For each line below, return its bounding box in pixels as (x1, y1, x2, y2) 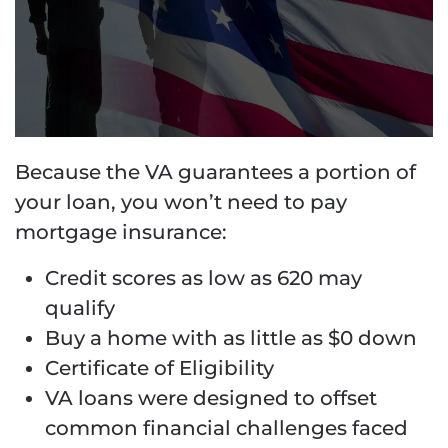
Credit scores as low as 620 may (45, 266, 362, 291)
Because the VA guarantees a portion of (15, 160, 416, 185)
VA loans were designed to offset (45, 386, 377, 411)
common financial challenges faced (45, 416, 408, 441)
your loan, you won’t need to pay (15, 190, 347, 215)
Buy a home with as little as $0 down (45, 326, 417, 351)
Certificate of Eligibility (45, 356, 274, 381)
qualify (45, 296, 115, 321)
